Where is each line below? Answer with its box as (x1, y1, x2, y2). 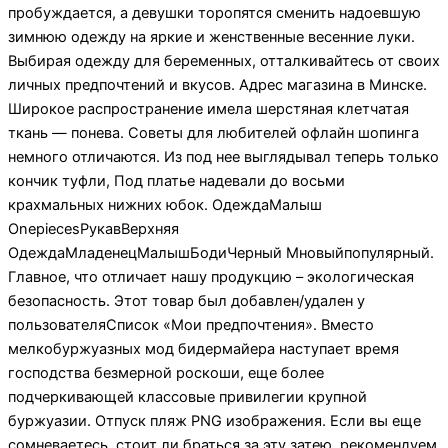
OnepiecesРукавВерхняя (8, 219, 179, 238)
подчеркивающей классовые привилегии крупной (8, 387, 367, 406)
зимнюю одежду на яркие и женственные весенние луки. (8, 27, 415, 46)
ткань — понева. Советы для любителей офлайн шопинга (8, 123, 419, 142)
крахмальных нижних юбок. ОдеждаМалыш (8, 195, 322, 214)
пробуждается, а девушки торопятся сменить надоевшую (8, 3, 421, 22)
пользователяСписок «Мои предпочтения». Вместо (8, 315, 374, 334)
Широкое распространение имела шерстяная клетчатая (8, 99, 409, 118)
